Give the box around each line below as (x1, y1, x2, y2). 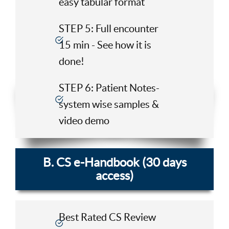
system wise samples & (58, 98, 159, 110)
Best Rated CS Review (58, 212, 156, 223)
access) (96, 168, 133, 182)
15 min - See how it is (58, 39, 151, 51)
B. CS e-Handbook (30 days (42, 155, 187, 169)
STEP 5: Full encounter (58, 22, 158, 34)
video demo (58, 114, 109, 126)
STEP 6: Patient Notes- (58, 82, 159, 94)
